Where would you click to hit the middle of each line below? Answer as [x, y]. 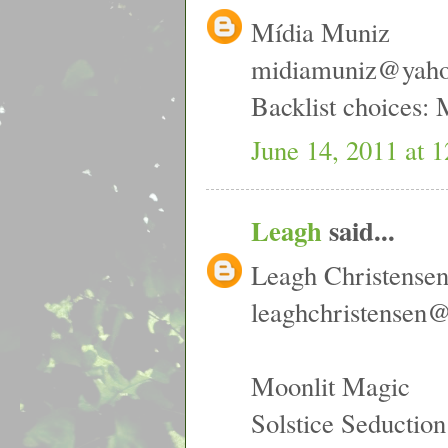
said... [358, 230]
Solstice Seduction [348, 423]
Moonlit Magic [330, 386]
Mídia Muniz [320, 31]
